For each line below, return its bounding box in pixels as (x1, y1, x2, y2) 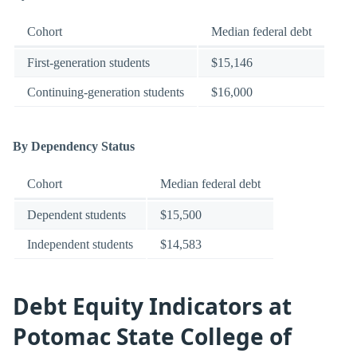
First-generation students (27, 56, 150, 70)
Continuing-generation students (27, 85, 184, 100)
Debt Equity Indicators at (13, 291, 292, 322)
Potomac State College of (13, 321, 292, 352)
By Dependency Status (13, 139, 135, 153)
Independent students (27, 237, 133, 251)
